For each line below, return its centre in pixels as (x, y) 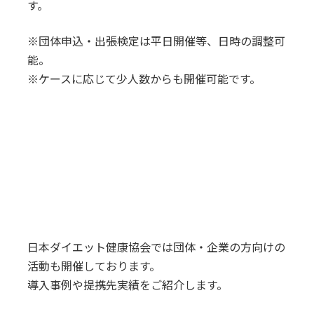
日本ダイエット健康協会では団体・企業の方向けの (156, 247)
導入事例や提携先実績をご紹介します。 (127, 285)
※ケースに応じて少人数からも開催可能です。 (144, 78)
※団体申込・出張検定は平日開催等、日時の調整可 (156, 41)
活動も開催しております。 (94, 266)
